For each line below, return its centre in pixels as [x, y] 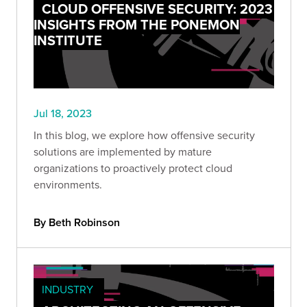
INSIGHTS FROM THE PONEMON [137, 24]
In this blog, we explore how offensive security [144, 135]
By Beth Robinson [77, 222]
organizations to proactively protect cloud [133, 168]
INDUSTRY [67, 289]
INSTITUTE [68, 40]
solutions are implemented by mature [123, 151]
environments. [68, 184]
